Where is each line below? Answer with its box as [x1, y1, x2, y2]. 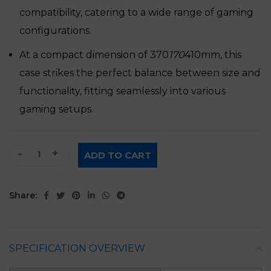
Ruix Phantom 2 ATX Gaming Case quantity [9, 144, 193, 155]
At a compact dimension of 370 [19, 49, 169, 61]
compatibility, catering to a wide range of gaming [19, 7, 253, 19]
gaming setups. [19, 103, 93, 116]
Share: [9, 190, 37, 201]
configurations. [19, 25, 91, 37]
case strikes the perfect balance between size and [19, 67, 261, 79]
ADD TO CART [84, 149, 151, 162]
